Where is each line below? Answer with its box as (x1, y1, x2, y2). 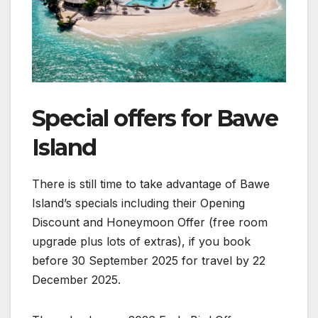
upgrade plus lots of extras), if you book (32, 234, 251, 248)
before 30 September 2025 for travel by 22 (32, 253, 265, 268)
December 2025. (32, 272, 121, 287)
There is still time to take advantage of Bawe (32, 176, 270, 191)
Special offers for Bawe (32, 104, 278, 132)
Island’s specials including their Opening (32, 195, 245, 210)
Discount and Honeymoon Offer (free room (32, 214, 268, 229)
